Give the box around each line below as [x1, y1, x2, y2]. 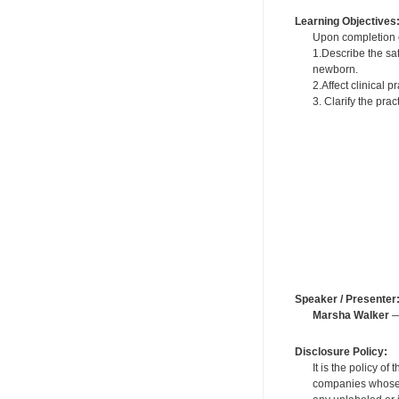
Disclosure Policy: [294, 345, 387, 358]
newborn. [312, 63, 366, 77]
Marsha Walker [312, 308, 389, 322]
